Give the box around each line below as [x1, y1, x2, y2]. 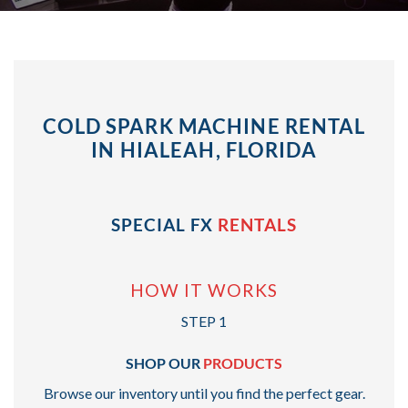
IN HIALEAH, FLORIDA [91, 138, 317, 163]
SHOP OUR [126, 353, 203, 372]
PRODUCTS [203, 353, 282, 372]
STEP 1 [181, 312, 227, 331]
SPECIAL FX [110, 214, 219, 236]
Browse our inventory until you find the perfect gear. [43, 383, 365, 402]
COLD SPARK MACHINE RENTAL [42, 114, 366, 139]
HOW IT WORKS [130, 280, 278, 301]
